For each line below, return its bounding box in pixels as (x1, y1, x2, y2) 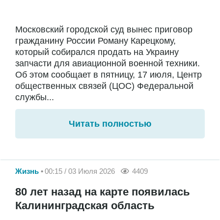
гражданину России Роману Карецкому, (15, 35, 176, 46)
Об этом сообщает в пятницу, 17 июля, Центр (15, 69, 202, 80)
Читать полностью (69, 118, 151, 129)
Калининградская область (15, 199, 155, 212)
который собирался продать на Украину (15, 47, 179, 57)
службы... (15, 92, 54, 102)
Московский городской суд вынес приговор (15, 24, 192, 34)
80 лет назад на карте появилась (15, 186, 190, 198)
